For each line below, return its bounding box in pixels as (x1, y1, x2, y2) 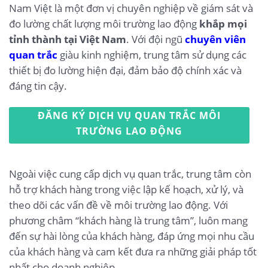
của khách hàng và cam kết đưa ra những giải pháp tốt (9, 244, 257, 258)
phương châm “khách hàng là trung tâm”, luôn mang (9, 213, 248, 227)
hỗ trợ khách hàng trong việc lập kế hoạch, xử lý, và (9, 182, 243, 196)
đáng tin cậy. (9, 78, 67, 93)
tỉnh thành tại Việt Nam (9, 32, 126, 46)
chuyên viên (185, 32, 246, 46)
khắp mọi (199, 16, 247, 31)
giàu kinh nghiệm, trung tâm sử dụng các (57, 47, 246, 62)
